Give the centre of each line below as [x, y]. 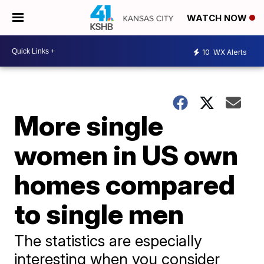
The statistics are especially [108, 241]
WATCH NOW [218, 18]
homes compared [125, 184]
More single [89, 126]
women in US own [126, 155]
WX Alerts [229, 52]
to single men [99, 214]
